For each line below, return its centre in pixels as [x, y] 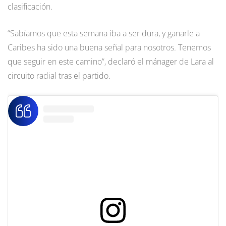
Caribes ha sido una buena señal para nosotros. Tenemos [109, 48]
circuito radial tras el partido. [59, 76]
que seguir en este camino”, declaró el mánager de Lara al [111, 62]
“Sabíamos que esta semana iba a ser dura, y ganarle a [104, 34]
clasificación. [30, 7]
